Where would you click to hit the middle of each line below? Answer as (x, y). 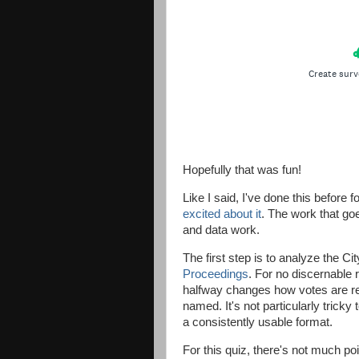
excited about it (222, 214)
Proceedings (216, 274)
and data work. (221, 230)
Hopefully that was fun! (242, 170)
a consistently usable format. (258, 322)
